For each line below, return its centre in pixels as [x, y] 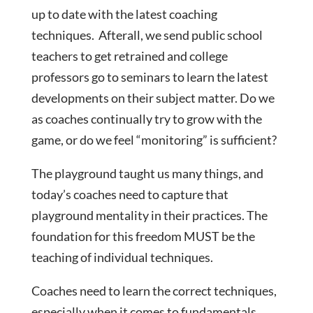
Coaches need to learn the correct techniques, [154, 291]
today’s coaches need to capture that [130, 195]
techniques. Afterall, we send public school [147, 35]
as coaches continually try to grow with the [146, 119]
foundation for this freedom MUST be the [143, 236]
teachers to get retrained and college [129, 56]
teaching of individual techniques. [122, 257]
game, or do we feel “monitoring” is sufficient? [154, 140]
